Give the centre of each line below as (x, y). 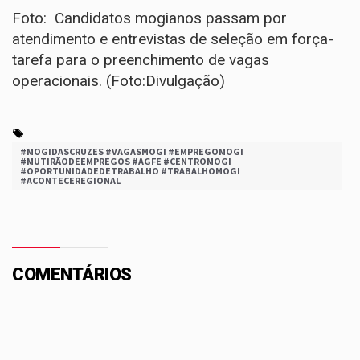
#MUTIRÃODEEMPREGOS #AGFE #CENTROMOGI (126, 161)
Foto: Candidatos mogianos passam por (149, 18)
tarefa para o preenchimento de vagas (141, 60)
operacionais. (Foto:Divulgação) (119, 81)
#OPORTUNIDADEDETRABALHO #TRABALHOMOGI (130, 171)
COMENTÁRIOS (72, 274)
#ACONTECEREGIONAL (70, 180)
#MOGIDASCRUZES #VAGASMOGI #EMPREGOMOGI (132, 151)
